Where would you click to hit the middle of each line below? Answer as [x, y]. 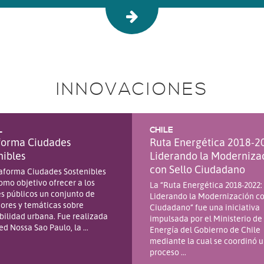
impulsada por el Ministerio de [206, 218]
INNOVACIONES [132, 89]
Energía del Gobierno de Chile [205, 229]
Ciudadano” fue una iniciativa [205, 207]
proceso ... [168, 252]
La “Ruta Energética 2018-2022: [206, 184]
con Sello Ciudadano [197, 169]
